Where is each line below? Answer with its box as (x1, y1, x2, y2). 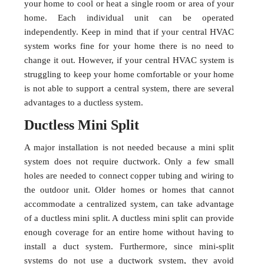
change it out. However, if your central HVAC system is (24, 55, 235, 65)
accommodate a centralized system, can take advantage (24, 199, 235, 209)
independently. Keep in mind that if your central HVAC (24, 27, 235, 37)
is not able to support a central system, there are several (24, 84, 235, 94)
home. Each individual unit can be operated (24, 13, 235, 23)
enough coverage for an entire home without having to (24, 227, 235, 237)
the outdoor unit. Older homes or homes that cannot (24, 185, 235, 195)
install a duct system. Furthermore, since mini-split (24, 242, 235, 252)
